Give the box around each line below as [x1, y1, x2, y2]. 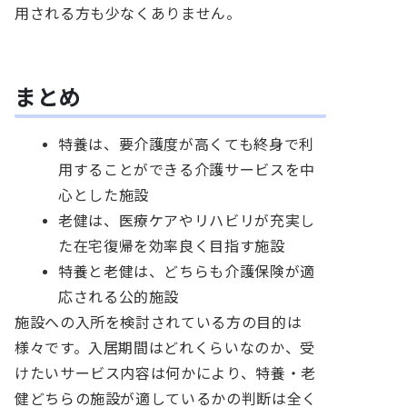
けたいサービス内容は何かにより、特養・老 [15, 364, 316, 382]
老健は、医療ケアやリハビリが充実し [58, 212, 315, 230]
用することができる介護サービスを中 [58, 161, 315, 179]
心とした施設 [58, 186, 149, 204]
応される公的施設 [58, 288, 180, 306]
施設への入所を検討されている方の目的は [15, 313, 303, 332]
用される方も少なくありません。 [15, 5, 242, 23]
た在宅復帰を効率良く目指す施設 [58, 237, 285, 255]
